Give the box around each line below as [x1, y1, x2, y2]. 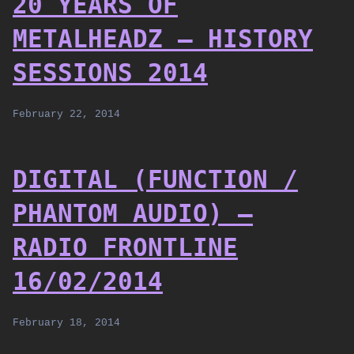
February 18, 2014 [13, 317, 120, 329]
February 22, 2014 [13, 108, 120, 120]
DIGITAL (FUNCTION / [13, 165, 298, 194]
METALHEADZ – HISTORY [13, 24, 313, 53]
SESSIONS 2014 [13, 58, 208, 87]
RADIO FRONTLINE [13, 233, 238, 262]
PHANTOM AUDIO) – [13, 199, 253, 228]
